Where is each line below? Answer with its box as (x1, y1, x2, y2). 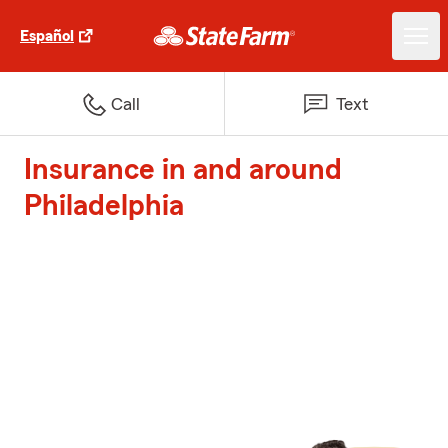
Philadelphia (24, 191, 184, 221)
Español (20, 28, 74, 44)
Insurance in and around (24, 155, 342, 185)
